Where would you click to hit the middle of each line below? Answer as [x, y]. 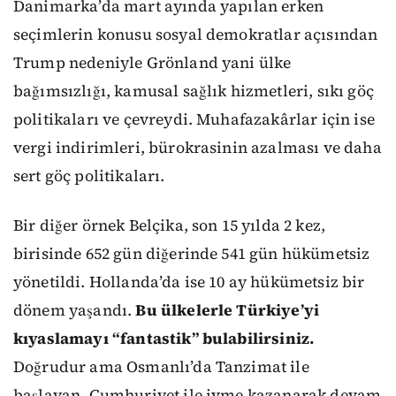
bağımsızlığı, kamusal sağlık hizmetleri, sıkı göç [194, 91]
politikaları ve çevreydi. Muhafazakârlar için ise [194, 119]
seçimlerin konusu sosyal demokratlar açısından [196, 34]
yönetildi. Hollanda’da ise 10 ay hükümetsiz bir [189, 282]
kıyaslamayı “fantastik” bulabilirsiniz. [164, 339]
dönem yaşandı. [75, 311]
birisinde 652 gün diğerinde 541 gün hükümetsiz [192, 254]
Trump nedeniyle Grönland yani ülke [152, 62]
